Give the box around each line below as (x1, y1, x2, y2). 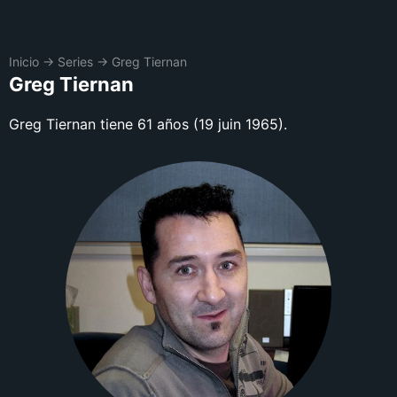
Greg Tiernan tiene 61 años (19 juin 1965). (9, 115, 287, 133)
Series (58, 54, 93, 69)
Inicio (9, 54, 39, 69)
